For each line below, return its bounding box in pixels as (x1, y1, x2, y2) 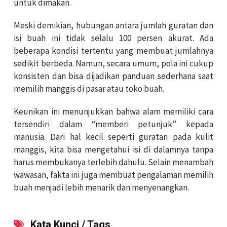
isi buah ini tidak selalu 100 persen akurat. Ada (14, 32, 213, 44)
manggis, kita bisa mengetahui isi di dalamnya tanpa (14, 144, 213, 156)
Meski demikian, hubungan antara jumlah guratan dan (14, 20, 213, 31)
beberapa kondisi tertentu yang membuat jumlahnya (14, 45, 213, 57)
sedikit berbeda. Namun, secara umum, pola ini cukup (14, 58, 213, 69)
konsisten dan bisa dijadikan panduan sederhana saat (14, 70, 213, 82)
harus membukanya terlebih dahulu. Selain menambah (14, 157, 213, 168)
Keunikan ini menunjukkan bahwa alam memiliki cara (14, 106, 213, 118)
